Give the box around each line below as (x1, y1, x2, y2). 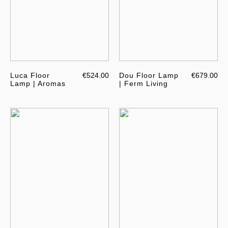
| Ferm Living (119, 79, 168, 88)
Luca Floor (10, 71, 50, 80)
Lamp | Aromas (10, 79, 66, 88)
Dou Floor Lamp (119, 71, 179, 80)
